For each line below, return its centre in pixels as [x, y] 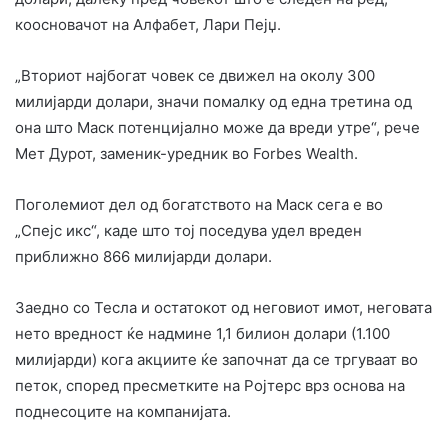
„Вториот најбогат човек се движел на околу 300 [195, 76]
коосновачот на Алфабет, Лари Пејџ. [148, 25]
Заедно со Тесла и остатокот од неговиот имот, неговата [223, 308]
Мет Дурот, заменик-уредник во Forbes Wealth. [186, 154]
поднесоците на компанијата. [123, 412]
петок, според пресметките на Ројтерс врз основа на [210, 386]
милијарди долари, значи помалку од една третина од [213, 102]
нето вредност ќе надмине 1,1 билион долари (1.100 [202, 334]
